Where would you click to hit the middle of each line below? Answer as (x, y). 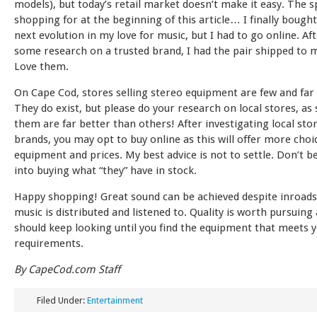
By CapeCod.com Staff (67, 270)
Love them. (41, 67)
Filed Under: (62, 300)
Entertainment (115, 300)
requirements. (49, 243)
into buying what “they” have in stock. (105, 171)
